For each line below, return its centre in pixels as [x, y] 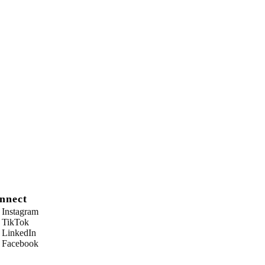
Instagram [20, 211]
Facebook [20, 243]
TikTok [15, 222]
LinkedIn [19, 233]
